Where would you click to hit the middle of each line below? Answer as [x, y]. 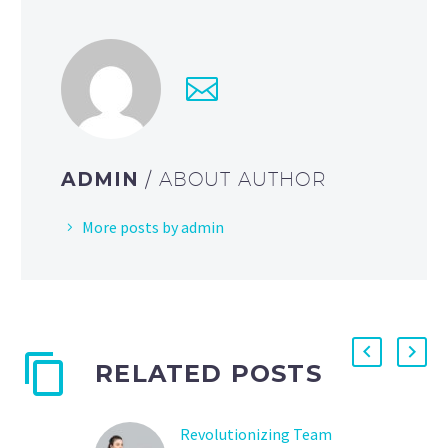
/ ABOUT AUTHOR [236, 179]
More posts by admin [153, 227]
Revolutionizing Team [256, 434]
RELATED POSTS [208, 374]
